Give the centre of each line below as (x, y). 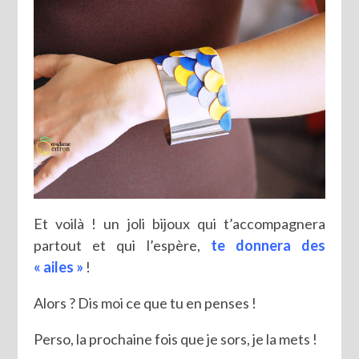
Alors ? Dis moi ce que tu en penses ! (145, 303)
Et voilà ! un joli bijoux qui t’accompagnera (179, 224)
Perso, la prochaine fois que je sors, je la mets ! (176, 339)
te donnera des (262, 246)
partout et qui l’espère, (117, 246)
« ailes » (59, 267)
